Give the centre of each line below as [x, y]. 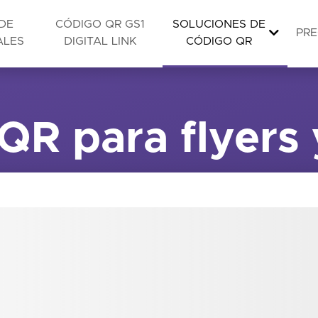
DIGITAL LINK [100, 41]
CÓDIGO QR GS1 [100, 24]
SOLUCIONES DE [219, 24]
